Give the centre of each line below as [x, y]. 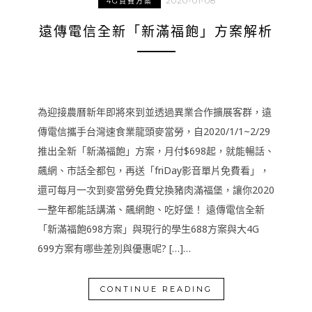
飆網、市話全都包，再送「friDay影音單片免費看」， [154, 170]
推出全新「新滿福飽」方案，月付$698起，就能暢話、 [156, 151]
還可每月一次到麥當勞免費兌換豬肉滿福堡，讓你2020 [156, 190]
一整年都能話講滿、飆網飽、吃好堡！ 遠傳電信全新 [151, 209]
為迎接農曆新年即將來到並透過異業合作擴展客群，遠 [155, 112]
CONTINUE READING [156, 289]
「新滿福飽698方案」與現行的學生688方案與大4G [148, 229]
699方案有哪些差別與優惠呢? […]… [114, 248]
